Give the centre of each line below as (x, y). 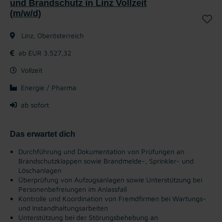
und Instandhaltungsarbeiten (63, 208)
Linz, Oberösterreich (52, 35)
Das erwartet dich (43, 134)
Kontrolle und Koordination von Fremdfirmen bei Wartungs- (112, 198)
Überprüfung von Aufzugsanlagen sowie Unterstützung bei (110, 179)
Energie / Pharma (49, 87)
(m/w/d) (26, 13)
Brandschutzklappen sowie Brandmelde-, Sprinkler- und (106, 161)
